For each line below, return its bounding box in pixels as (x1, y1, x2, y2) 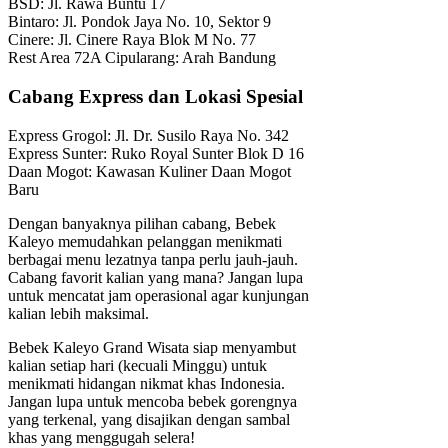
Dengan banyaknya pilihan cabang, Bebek (8, 214, 276, 232)
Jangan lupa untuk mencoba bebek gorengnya (8, 392, 297, 410)
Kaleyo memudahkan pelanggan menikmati (8, 232, 282, 250)
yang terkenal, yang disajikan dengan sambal (8, 410, 290, 428)
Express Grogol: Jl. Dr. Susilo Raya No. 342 (8, 126, 289, 144)
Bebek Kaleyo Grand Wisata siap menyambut (8, 338, 296, 356)
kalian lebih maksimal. (8, 304, 149, 322)
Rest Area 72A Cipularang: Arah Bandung (8, 49, 276, 67)
